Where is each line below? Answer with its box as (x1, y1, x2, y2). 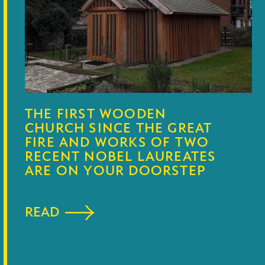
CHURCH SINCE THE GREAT (25, 119, 212, 138)
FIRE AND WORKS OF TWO (25, 133, 209, 153)
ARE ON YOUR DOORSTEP (25, 161, 206, 181)
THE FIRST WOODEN (25, 105, 167, 124)
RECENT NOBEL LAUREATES (25, 147, 216, 167)
